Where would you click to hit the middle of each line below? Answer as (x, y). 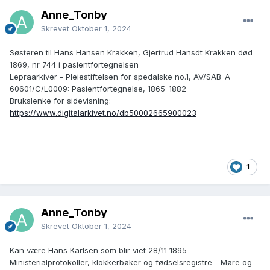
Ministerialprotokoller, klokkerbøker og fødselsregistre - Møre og (131, 262)
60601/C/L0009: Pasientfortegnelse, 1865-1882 (98, 89)
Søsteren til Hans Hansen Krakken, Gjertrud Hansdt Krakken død (131, 53)
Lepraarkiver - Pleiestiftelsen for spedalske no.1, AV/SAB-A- (122, 77)
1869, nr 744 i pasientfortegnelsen (74, 65)
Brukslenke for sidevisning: (60, 101)
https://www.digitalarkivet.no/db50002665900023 (103, 113)
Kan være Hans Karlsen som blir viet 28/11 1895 (98, 250)
